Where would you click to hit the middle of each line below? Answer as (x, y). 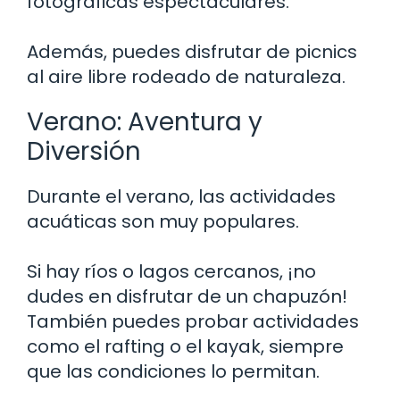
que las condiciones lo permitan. (173, 371)
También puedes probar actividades (193, 321)
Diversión (84, 151)
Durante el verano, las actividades (181, 196)
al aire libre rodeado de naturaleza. (186, 76)
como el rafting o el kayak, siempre (185, 346)
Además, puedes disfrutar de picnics (192, 51)
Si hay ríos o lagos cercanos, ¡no (171, 271)
